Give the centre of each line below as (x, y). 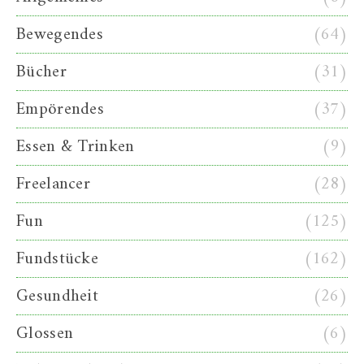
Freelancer (53, 184)
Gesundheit (57, 297)
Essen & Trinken (76, 147)
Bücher (41, 72)
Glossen (45, 334)
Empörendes (60, 110)
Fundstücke (57, 259)
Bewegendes (60, 35)
